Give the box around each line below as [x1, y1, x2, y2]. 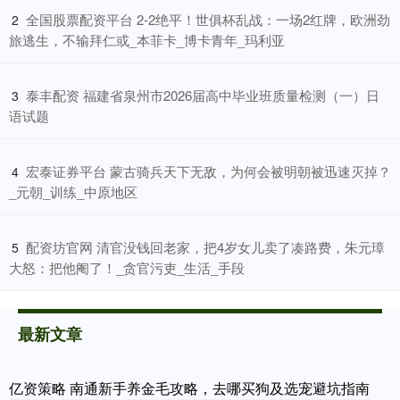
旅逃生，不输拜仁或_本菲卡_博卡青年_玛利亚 [9, 30, 285, 50]
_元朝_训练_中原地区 [9, 182, 137, 202]
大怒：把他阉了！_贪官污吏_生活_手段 [9, 258, 245, 278]
